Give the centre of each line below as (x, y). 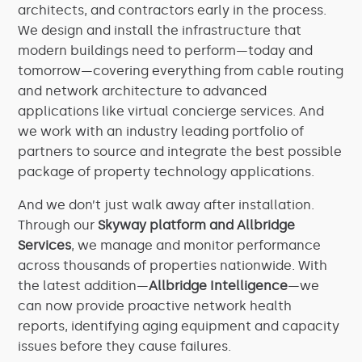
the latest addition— (84, 286)
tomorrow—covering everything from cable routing (181, 71)
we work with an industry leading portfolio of (161, 131)
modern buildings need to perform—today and (166, 51)
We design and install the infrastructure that (160, 30)
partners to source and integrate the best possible (180, 152)
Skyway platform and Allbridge (197, 225)
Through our (58, 225)
